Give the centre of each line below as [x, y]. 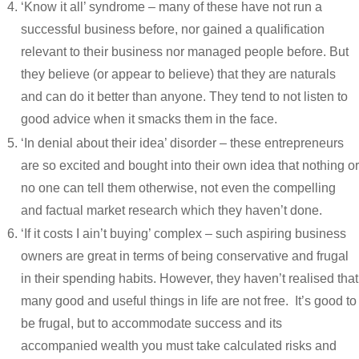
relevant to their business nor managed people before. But [184, 52]
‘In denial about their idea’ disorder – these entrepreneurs [182, 143]
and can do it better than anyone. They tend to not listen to [184, 97]
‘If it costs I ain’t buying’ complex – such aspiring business [183, 234]
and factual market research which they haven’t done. [171, 210]
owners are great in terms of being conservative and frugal [184, 256]
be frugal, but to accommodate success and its [151, 324]
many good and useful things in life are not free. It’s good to [188, 301]
